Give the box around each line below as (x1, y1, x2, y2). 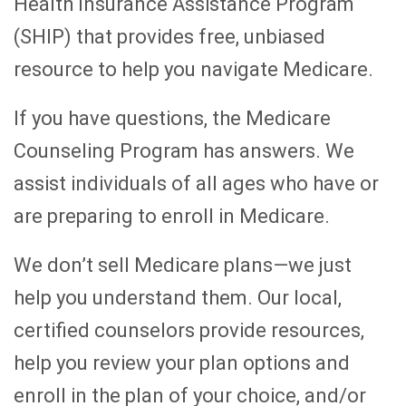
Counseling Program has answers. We (14, 140, 354, 163)
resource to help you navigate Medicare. (14, 58, 373, 82)
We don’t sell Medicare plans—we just (14, 254, 352, 277)
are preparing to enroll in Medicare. (14, 205, 330, 228)
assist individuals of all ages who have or (14, 172, 379, 196)
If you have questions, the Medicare (14, 107, 331, 130)
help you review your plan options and (14, 352, 350, 375)
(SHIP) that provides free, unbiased (14, 25, 325, 49)
